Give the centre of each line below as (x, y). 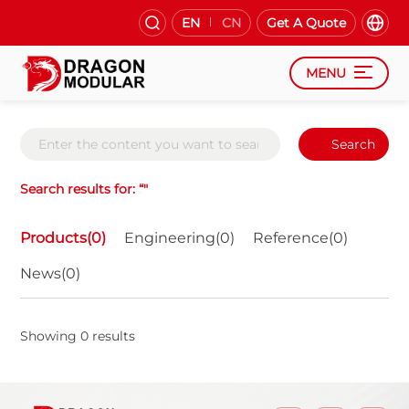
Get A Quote (306, 23)
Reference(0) (301, 238)
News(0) (51, 273)
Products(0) (63, 238)
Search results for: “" (84, 189)
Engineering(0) (180, 238)
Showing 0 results (78, 336)
